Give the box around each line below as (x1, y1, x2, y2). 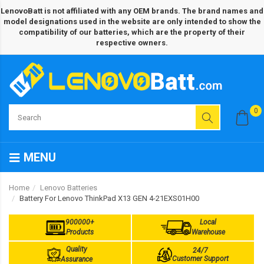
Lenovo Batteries (40, 183, 97, 192)
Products (66, 228, 94, 236)
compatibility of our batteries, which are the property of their (19, 28, 245, 37)
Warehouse (191, 228, 225, 236)
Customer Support (172, 255, 229, 263)
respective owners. (96, 38, 168, 47)
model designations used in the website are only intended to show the (3, 17, 261, 26)
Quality (65, 245, 87, 253)
